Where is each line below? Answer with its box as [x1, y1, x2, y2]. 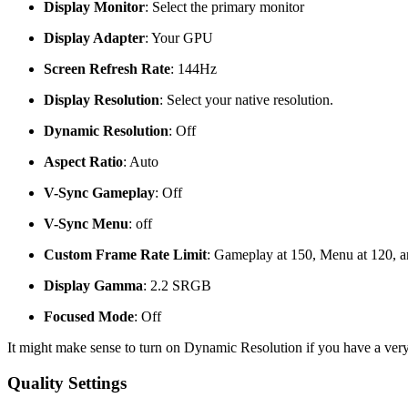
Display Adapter [44, 30, 145, 46]
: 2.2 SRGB [143, 278, 211, 294]
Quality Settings [7, 372, 127, 393]
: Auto [123, 154, 158, 170]
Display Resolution [44, 92, 159, 108]
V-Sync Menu [44, 216, 128, 232]
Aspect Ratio [44, 154, 123, 170]
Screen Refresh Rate [44, 61, 170, 77]
